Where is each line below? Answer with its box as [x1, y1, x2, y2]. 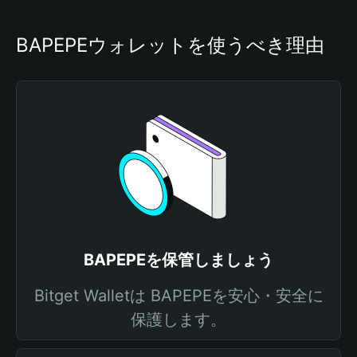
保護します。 [131, 310, 226, 329]
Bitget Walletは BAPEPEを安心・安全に [33, 286, 324, 305]
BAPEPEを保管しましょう [84, 250, 273, 269]
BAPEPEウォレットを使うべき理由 [16, 33, 324, 57]
